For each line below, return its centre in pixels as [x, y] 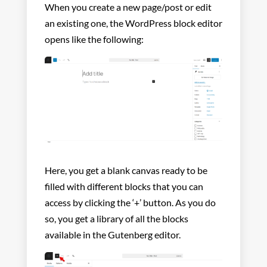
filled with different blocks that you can [124, 186]
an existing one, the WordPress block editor [133, 23]
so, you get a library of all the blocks [116, 218]
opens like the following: [94, 39]
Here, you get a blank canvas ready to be [126, 170]
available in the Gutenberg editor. [113, 234]
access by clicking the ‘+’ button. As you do [130, 202]
